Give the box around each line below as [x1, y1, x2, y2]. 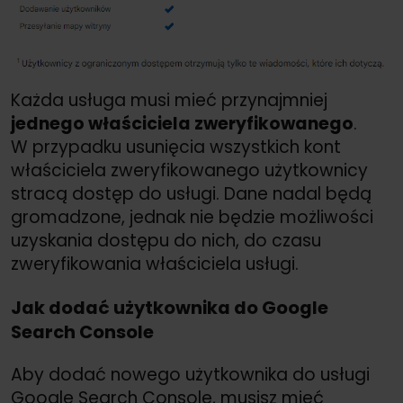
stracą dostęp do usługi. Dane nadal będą [11, 182, 372, 207]
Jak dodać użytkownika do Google [11, 294, 328, 320]
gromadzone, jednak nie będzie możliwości [11, 205, 373, 230]
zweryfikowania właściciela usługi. [11, 252, 299, 277]
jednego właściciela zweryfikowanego [11, 112, 354, 137]
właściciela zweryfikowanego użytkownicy [11, 158, 368, 184]
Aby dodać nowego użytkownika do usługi [11, 363, 370, 388]
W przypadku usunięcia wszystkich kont [11, 135, 341, 160]
